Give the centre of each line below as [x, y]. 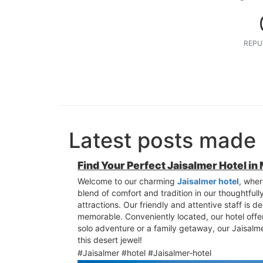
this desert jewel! [110, 240]
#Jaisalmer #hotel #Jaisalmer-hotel [144, 252]
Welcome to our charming [127, 181]
